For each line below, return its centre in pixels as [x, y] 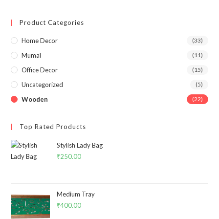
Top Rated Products [53, 126]
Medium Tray [76, 194]
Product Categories [52, 22]
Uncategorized [43, 84]
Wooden [35, 99]
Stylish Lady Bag [80, 145]
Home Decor [40, 40]
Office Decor [40, 70]
